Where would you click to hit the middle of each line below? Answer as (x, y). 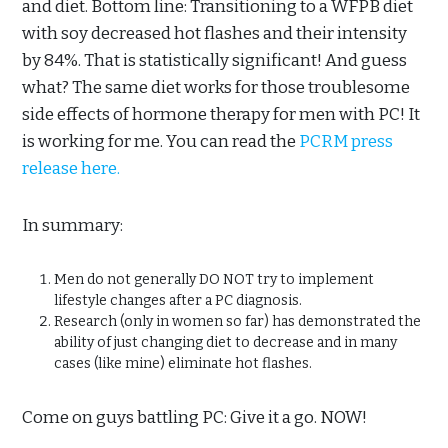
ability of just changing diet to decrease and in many (225, 343)
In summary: (74, 226)
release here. (71, 169)
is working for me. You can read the (160, 142)
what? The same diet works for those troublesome (216, 88)
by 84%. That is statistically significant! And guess (214, 61)
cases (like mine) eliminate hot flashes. (184, 364)
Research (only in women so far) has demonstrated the (237, 322)
